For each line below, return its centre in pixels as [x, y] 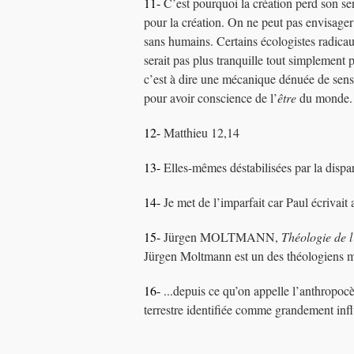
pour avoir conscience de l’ [211, 98]
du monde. [324, 98]
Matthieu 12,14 [200, 132]
